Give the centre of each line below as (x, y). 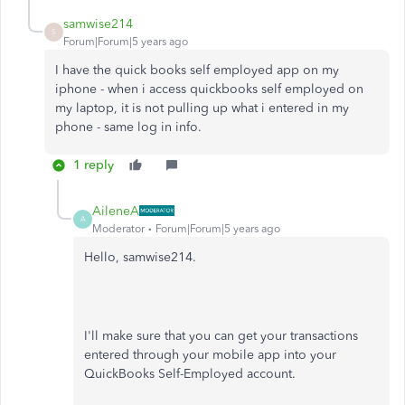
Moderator (118, 228)
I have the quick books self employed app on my (197, 70)
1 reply (94, 165)
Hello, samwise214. (142, 257)
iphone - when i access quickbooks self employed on (209, 89)
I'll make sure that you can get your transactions (221, 335)
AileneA (116, 211)
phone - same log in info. (128, 127)
